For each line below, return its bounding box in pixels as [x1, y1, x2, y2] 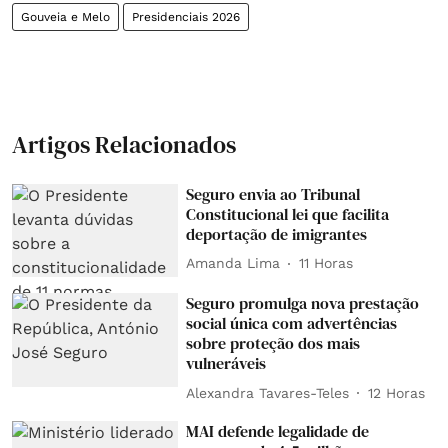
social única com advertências [186, 312, 398, 335]
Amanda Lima [186, 255, 281, 271]
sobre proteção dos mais [186, 332, 361, 355]
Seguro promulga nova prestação [186, 292, 420, 315]
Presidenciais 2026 [132, 9, 240, 24]
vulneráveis [186, 352, 267, 375]
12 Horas [368, 384, 426, 401]
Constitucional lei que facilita [186, 202, 390, 225]
